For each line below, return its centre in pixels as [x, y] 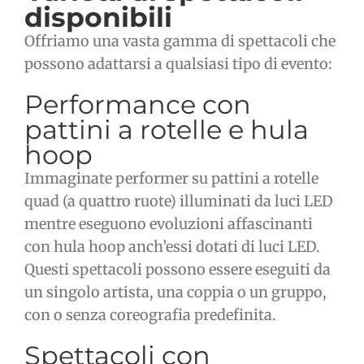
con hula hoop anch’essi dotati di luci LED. [172, 247]
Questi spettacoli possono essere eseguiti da [178, 270]
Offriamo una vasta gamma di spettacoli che [180, 41]
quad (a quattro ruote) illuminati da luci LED [179, 201]
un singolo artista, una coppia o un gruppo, [175, 292]
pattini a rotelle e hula [167, 130]
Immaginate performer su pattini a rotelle [171, 179]
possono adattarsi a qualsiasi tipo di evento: [178, 64]
